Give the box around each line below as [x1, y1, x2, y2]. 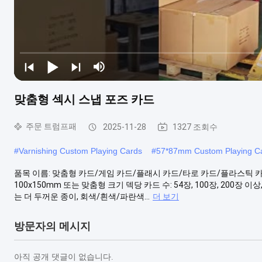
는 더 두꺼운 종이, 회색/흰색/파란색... [14, 191, 150, 201]
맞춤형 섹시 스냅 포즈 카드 [14, 92, 154, 106]
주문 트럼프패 [26, 121, 77, 131]
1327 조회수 [173, 122, 218, 132]
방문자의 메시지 [14, 220, 91, 232]
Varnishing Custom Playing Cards [19, 146, 142, 156]
